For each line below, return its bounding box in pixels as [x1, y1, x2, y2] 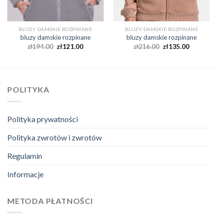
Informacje [7, 169, 44, 179]
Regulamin [7, 151, 42, 160]
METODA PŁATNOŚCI [7, 196, 93, 205]
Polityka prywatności [7, 114, 78, 124]
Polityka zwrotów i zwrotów [7, 132, 102, 142]
